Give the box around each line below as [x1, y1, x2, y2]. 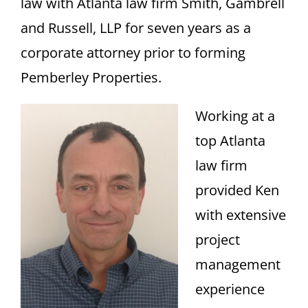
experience [195, 280, 265, 299]
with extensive [195, 206, 286, 225]
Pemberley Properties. [21, 68, 162, 87]
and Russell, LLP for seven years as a [21, 19, 251, 38]
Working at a [195, 107, 275, 126]
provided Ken [195, 181, 279, 200]
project [195, 230, 240, 250]
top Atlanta [195, 131, 265, 151]
